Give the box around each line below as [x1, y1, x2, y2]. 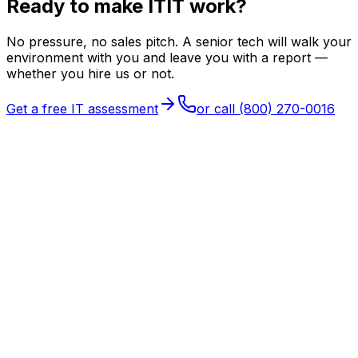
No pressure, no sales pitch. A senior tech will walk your [6, 34, 352, 50]
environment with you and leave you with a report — [6, 50, 328, 66]
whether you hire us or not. [6, 66, 174, 82]
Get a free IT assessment [6, 101, 158, 117]
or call [197, 101, 239, 117]
